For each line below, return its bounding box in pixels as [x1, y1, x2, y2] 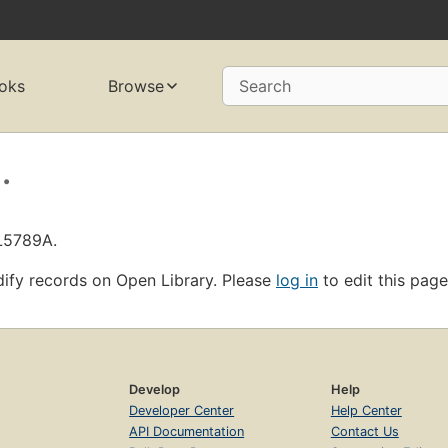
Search [238, 76, 291, 97]
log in [276, 269, 318, 290]
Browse [107, 76, 164, 97]
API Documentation [129, 423, 245, 439]
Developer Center [129, 402, 235, 418]
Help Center [330, 402, 402, 418]
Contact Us [330, 423, 399, 439]
